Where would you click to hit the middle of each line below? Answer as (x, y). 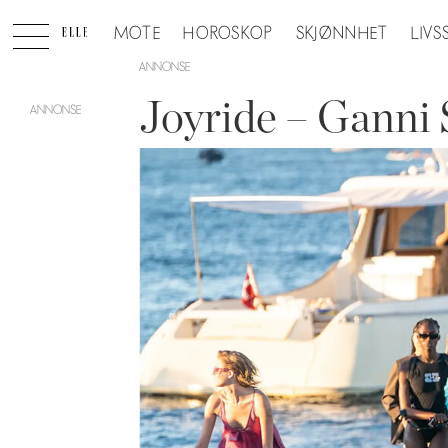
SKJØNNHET (342, 33)
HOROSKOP (228, 33)
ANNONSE (165, 66)
